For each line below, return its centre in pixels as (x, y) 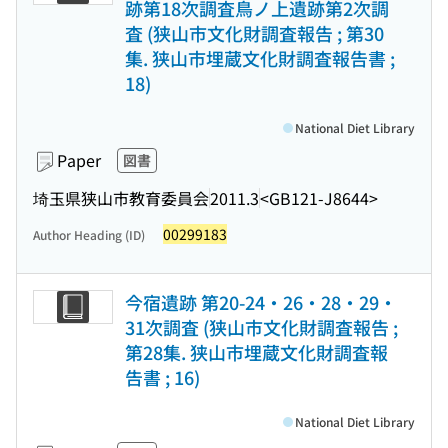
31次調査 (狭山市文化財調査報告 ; (261, 327)
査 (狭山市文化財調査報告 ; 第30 (254, 33)
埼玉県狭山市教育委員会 (121, 197)
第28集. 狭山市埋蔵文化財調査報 (256, 352)
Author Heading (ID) (89, 234)
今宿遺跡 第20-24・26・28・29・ (261, 302)
